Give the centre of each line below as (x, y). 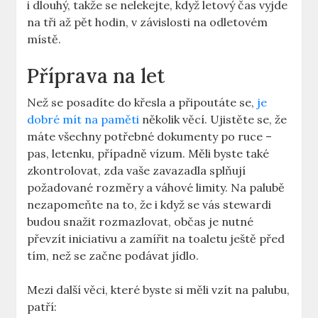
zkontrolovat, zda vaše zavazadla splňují (137, 171)
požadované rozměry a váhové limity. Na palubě (156, 188)
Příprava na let (96, 76)
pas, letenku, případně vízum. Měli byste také (148, 154)
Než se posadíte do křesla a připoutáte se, (142, 103)
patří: (42, 307)
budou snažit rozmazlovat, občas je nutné (141, 222)
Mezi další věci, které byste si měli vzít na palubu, (159, 290)
